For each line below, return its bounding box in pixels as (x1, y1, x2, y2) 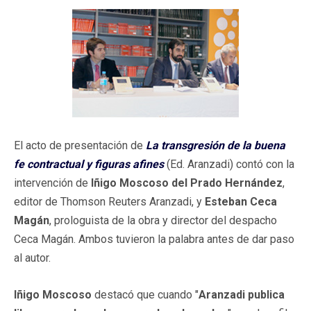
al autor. (14, 251, 51, 264)
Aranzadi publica (199, 287, 285, 301)
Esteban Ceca (205, 194, 277, 208)
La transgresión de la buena (146, 138, 285, 152)
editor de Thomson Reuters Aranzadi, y (14, 194, 205, 208)
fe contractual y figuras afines (14, 157, 164, 171)
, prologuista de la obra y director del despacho (49, 213, 277, 227)
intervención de (14, 176, 91, 190)
